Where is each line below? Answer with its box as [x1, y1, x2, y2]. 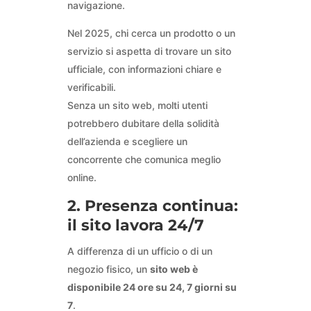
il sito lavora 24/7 [67, 216, 204, 235]
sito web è [149, 263, 198, 276]
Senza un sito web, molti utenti [67, 99, 208, 112]
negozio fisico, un [67, 263, 150, 276]
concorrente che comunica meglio [67, 153, 221, 166]
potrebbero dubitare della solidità [67, 117, 219, 130]
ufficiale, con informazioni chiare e [67, 63, 221, 76]
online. [67, 171, 96, 184]
